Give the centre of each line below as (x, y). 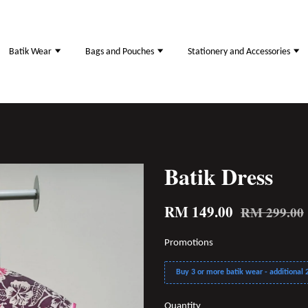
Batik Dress (219, 176)
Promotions (189, 243)
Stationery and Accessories (240, 52)
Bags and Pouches (121, 52)
